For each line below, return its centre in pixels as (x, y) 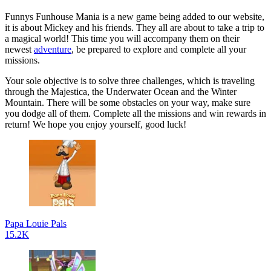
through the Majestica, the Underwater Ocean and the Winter (121, 91)
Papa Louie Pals (36, 223)
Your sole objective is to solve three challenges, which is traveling (130, 80)
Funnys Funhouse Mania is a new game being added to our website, (135, 16)
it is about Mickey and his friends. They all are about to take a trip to (135, 27)
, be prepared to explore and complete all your (159, 49)
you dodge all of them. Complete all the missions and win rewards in (135, 113)
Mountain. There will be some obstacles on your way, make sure (128, 102)
